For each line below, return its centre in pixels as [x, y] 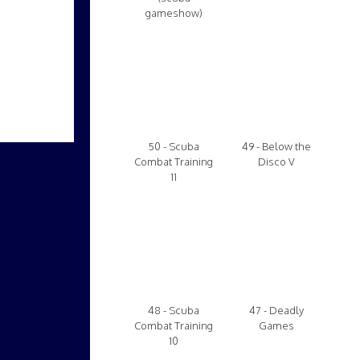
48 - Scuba [174, 310]
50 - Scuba [174, 146]
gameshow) [174, 13]
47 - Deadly [276, 310]
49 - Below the [276, 146]
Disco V [276, 162]
